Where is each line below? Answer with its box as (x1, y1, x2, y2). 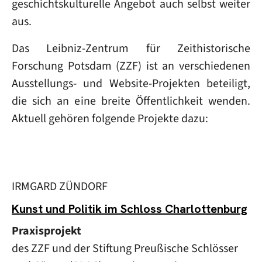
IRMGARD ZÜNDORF (12, 178, 108, 194)
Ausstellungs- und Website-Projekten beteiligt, (12, 75, 250, 91)
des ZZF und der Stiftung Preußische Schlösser (12, 240, 238, 256)
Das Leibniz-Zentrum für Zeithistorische (12, 40, 250, 56)
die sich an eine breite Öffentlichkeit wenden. (12, 93, 250, 109)
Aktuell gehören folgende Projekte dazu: (12, 111, 208, 126)
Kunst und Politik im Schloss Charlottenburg (12, 201, 247, 216)
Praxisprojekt (12, 223, 81, 239)
